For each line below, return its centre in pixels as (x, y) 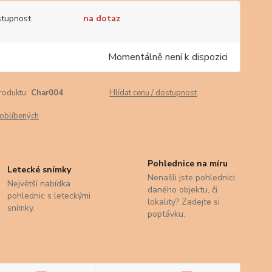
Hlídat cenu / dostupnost (153, 93)
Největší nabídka (39, 184)
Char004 (47, 93)
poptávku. (166, 214)
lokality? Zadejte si (183, 202)
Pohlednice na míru (187, 164)
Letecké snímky (39, 170)
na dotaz (101, 19)
